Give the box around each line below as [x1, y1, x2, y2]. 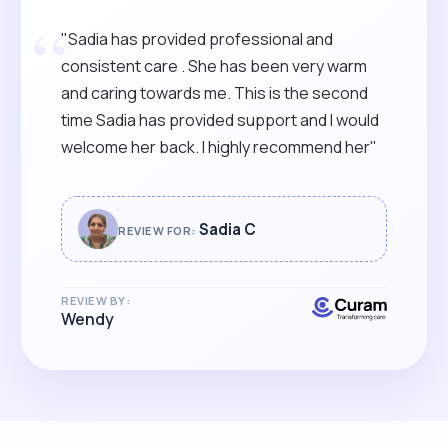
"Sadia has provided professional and [61, 27, 333, 50]
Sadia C [198, 218, 256, 240]
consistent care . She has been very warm [61, 54, 367, 77]
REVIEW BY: [61, 292, 131, 308]
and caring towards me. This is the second [61, 81, 368, 104]
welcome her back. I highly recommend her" [61, 135, 377, 158]
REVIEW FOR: [118, 222, 196, 238]
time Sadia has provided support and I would [61, 108, 379, 131]
